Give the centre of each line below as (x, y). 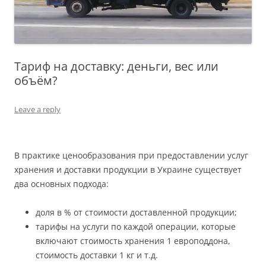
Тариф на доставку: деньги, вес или (116, 66)
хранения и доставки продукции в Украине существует (128, 170)
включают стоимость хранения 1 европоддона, (133, 241)
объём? (36, 81)
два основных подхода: (61, 184)
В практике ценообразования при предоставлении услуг (131, 156)
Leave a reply (37, 110)
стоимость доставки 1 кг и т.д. (97, 255)
